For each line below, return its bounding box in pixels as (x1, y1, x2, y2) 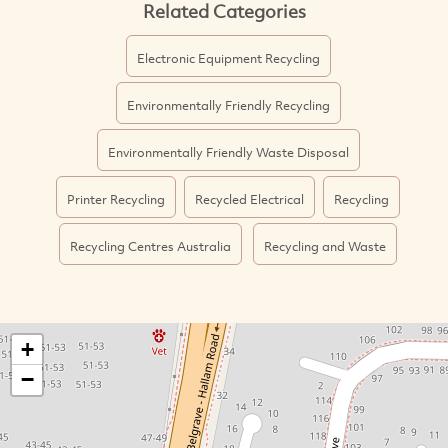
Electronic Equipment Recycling (136, 48, 320, 67)
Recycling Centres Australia (70, 236, 231, 255)
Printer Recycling (67, 189, 165, 208)
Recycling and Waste (264, 236, 386, 255)
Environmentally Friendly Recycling (126, 95, 330, 114)
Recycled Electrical (195, 189, 304, 208)
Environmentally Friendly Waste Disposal (107, 142, 349, 161)
